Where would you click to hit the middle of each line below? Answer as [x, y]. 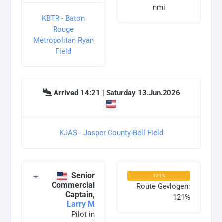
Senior [83, 176]
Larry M [81, 204]
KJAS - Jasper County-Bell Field [111, 133]
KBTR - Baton [63, 19]
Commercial [73, 185]
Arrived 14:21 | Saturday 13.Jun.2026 [117, 93]
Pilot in [83, 214]
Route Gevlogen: [163, 187]
